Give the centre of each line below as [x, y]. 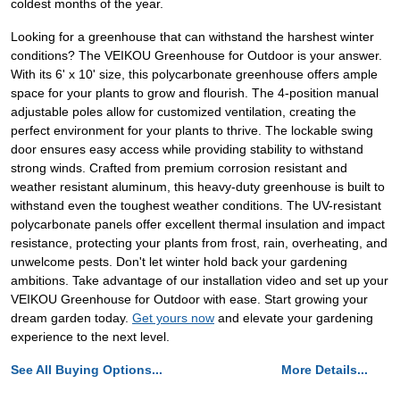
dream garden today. [71, 318]
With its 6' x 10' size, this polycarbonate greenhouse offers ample [194, 75]
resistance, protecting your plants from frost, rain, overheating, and [199, 243]
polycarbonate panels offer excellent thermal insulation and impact [198, 225]
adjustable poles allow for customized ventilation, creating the [183, 112]
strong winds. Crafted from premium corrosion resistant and [179, 168]
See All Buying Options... [87, 370]
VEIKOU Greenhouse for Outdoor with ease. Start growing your [189, 300]
